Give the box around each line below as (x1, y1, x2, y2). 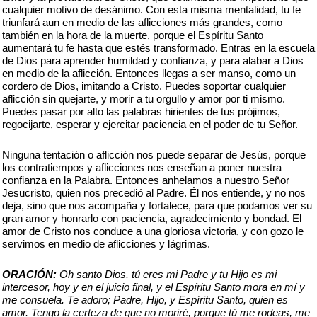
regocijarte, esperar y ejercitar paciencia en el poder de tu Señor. (2, 118, 298, 130)
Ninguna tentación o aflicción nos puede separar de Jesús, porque (2, 149, 306, 161)
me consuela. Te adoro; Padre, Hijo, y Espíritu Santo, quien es (2, 294, 288, 306)
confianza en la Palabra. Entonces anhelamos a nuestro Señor (2, 174, 289, 186)
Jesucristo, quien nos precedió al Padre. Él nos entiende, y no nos (2, 187, 306, 199)
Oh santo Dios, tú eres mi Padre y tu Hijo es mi (57, 268, 277, 280)
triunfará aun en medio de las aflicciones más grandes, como (2, 16, 282, 28)
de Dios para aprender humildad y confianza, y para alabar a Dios (2, 54, 304, 67)
